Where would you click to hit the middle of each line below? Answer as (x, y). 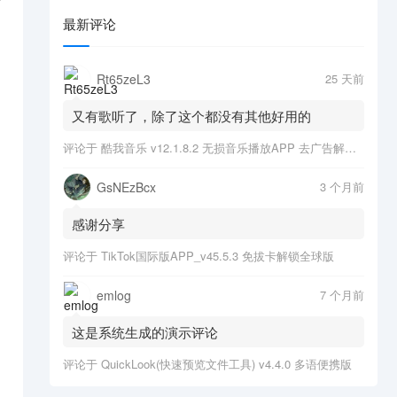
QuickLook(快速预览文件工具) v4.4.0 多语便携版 (226, 364)
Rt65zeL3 (124, 79)
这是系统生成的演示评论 (145, 332)
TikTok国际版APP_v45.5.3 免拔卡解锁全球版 (218, 256)
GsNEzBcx (126, 187)
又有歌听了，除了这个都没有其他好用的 (191, 116)
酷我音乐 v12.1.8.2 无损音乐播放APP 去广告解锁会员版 (223, 148)
